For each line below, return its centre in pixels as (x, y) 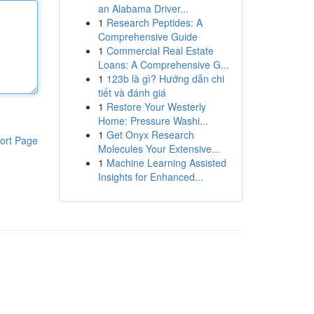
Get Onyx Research (150, 135)
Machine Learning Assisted (166, 163)
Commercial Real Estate (160, 50)
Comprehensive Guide (148, 36)
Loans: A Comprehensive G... (163, 64)
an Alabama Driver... (143, 8)
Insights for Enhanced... (150, 177)
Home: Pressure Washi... (153, 121)
